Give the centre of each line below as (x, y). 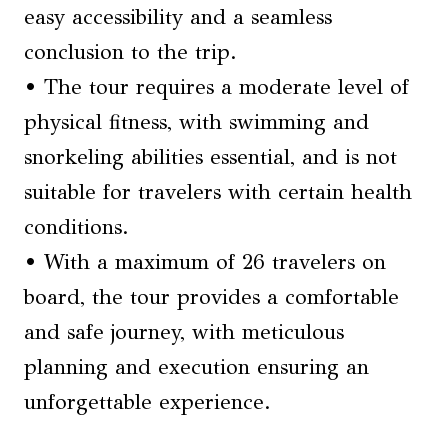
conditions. (76, 227)
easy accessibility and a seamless (178, 17)
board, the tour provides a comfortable (211, 297)
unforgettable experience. (147, 402)
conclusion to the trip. (130, 52)
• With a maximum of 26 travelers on (205, 262)
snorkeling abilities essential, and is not (210, 157)
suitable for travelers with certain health (218, 192)
